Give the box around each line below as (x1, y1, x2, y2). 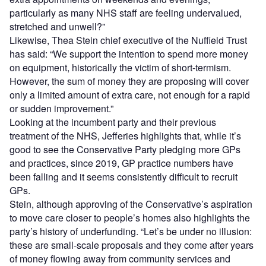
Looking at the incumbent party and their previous (9, 115, 216, 129)
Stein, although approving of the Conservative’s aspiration (9, 197, 252, 211)
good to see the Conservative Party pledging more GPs (9, 142, 240, 156)
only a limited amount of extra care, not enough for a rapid (9, 87, 250, 102)
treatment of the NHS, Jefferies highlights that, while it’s (9, 128, 241, 142)
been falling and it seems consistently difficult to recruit (9, 169, 237, 183)
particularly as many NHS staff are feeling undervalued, (9, 5, 242, 20)
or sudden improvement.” (9, 101, 113, 115)
